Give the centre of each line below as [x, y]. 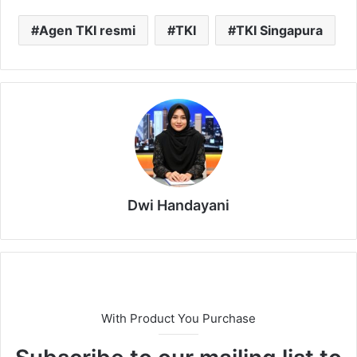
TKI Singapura [279, 30]
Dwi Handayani [178, 205]
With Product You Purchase [178, 318]
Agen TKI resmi [87, 30]
